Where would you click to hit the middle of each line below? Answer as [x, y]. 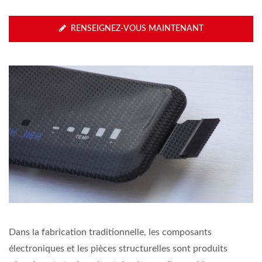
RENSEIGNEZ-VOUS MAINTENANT [137, 28]
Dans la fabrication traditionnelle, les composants [110, 232]
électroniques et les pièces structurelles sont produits [118, 249]
